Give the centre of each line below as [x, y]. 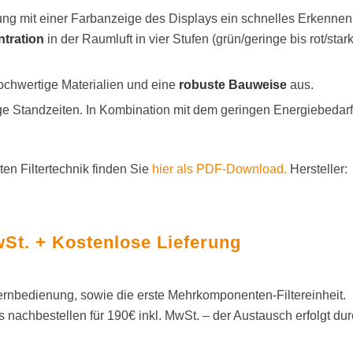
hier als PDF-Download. [219, 169]
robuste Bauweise [233, 85]
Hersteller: [317, 169]
